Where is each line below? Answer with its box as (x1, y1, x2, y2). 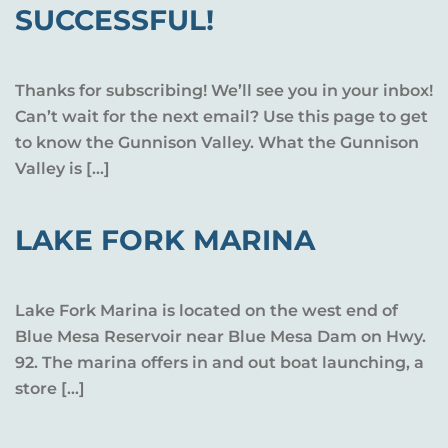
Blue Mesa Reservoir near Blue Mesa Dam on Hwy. (15, 327, 426, 346)
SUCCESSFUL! (15, 3, 214, 37)
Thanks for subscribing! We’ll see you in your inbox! (15, 81, 433, 100)
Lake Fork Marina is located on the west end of (15, 301, 398, 320)
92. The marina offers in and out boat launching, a (15, 353, 424, 372)
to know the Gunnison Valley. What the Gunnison (15, 133, 419, 152)
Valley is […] (15, 159, 110, 178)
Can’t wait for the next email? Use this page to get (15, 107, 428, 126)
